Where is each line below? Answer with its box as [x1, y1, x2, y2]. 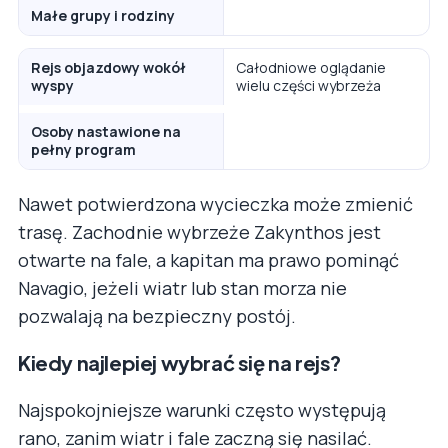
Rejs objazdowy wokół [31, 57, 186, 77]
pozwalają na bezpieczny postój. [18, 303, 296, 328]
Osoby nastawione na [31, 121, 181, 141]
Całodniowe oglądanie [236, 57, 386, 77]
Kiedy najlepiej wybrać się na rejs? [18, 349, 342, 375]
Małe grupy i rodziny [31, 5, 175, 25]
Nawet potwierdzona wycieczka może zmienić [18, 191, 413, 216]
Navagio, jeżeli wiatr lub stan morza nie [18, 275, 347, 300]
